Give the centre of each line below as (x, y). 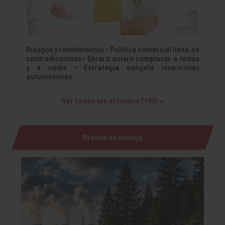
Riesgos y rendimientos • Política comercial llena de (113, 50)
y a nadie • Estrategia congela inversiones (113, 68)
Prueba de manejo (113, 138)
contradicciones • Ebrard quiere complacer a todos (113, 59)
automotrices (49, 77)
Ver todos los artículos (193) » (113, 101)
